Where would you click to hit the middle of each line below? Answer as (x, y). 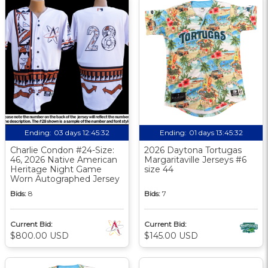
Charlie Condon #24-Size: (62, 150)
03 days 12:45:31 (82, 132)
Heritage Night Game (56, 169)
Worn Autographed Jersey (65, 179)
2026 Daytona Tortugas (193, 150)
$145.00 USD (171, 235)
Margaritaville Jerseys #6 (195, 159)
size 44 (159, 169)
